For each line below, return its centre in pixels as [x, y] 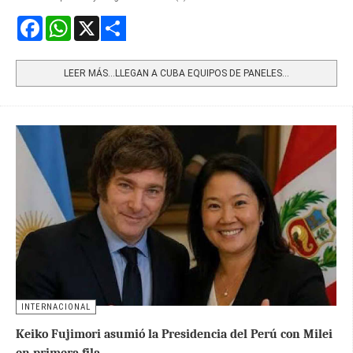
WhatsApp [93, 22]
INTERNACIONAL [56, 307]
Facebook [61, 22]
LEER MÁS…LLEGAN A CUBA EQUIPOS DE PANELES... [176, 73]
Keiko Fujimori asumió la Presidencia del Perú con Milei [174, 334]
